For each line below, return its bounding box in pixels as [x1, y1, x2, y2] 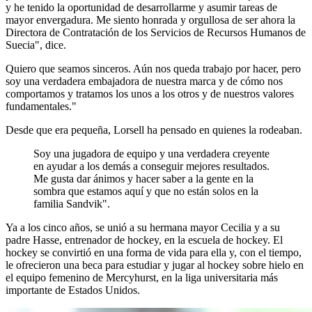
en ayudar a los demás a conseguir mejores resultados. [33, 160, 270, 173]
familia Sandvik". [33, 198, 110, 210]
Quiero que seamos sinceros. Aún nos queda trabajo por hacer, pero [6, 63, 301, 75]
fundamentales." [6, 100, 77, 113]
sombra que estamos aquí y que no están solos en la [33, 185, 258, 198]
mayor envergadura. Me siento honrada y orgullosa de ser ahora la [6, 14, 295, 26]
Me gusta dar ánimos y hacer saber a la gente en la [33, 173, 253, 185]
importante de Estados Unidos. [6, 284, 140, 297]
